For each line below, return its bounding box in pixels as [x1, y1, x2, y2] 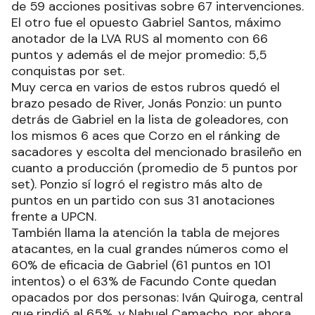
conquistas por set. [11, 62, 124, 79]
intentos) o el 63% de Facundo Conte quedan [11, 272, 276, 290]
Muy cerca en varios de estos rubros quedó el [11, 78, 280, 96]
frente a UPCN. [11, 207, 96, 225]
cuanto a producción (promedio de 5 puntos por [11, 159, 298, 176]
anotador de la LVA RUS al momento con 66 [11, 30, 268, 47]
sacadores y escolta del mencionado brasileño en [11, 143, 302, 160]
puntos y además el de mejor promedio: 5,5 [11, 46, 267, 63]
